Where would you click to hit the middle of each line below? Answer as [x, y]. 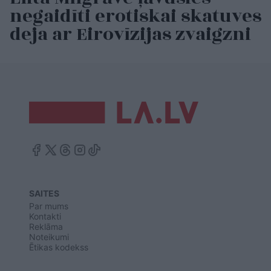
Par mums [49, 206]
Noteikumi [49, 237]
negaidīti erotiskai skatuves [135, 17]
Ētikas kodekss [59, 247]
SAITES [44, 194]
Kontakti [45, 217]
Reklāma [46, 227]
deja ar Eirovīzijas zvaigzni [130, 35]
